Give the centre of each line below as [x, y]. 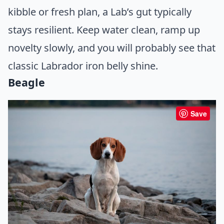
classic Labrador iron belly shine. [83, 66]
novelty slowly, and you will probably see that [112, 48]
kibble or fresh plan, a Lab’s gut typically [100, 12]
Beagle [26, 82]
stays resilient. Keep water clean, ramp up [104, 30]
